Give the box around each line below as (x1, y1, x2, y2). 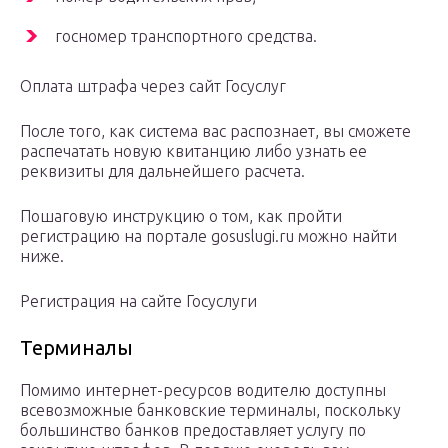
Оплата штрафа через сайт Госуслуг (20, 77, 286, 96)
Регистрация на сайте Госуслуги (20, 292, 257, 311)
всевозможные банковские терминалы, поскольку (20, 401, 401, 420)
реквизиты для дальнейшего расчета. (20, 162, 305, 181)
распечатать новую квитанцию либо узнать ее (20, 142, 367, 161)
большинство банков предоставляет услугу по (20, 421, 366, 440)
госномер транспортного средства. (55, 27, 317, 46)
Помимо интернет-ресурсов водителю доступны (20, 381, 386, 400)
